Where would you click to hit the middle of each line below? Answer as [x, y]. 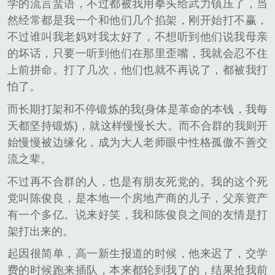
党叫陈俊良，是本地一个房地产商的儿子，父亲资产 [137, 198]
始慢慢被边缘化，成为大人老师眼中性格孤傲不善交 [137, 143]
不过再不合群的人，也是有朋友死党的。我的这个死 [137, 181]
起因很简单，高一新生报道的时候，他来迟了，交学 [137, 254]
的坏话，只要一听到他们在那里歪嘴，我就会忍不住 [137, 54]
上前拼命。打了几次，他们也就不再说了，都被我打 [137, 70]
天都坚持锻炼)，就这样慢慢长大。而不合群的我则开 [137, 126]
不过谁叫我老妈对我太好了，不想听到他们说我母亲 [137, 37]
